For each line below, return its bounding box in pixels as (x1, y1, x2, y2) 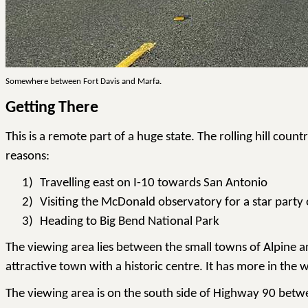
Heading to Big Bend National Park (40, 214, 219, 228)
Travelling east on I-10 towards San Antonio (40, 176, 267, 190)
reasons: (5, 149, 49, 163)
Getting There (5, 100, 98, 117)
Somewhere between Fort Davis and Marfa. (5, 76, 162, 86)
